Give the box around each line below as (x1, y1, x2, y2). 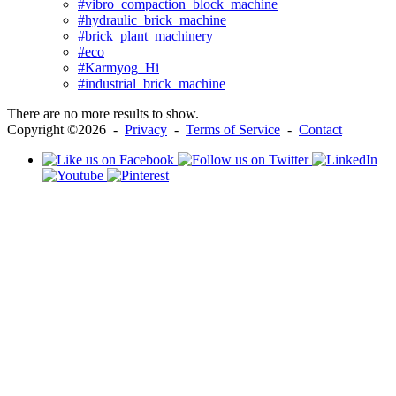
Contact (299, 122, 342, 138)
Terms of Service (186, 122, 280, 138)
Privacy (125, 122, 167, 138)
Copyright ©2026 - (7, 122, 125, 138)
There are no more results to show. (7, 106, 199, 122)
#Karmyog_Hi (78, 60, 159, 76)
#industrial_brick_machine (78, 76, 225, 92)
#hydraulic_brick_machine (78, 12, 226, 28)
